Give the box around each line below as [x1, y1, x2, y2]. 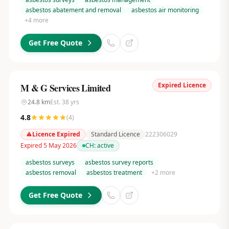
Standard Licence [90, 130, 140, 139]
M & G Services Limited [20, 81, 111, 95]
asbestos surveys [25, 158, 75, 167]
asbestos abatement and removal [25, 6, 121, 14]
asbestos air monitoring [131, 6, 199, 14]
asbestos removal [25, 168, 76, 177]
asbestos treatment [86, 168, 142, 177]
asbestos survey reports [84, 158, 153, 167]
